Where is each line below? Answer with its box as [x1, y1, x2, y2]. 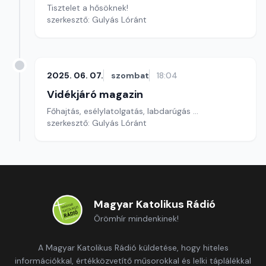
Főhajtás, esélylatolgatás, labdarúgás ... [47, 106, 198, 116]
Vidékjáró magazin [47, 87, 143, 102]
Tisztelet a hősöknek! [47, 2, 128, 13]
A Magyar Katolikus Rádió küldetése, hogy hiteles [37, 242, 229, 253]
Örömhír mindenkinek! [93, 213, 179, 224]
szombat [111, 70, 149, 81]
